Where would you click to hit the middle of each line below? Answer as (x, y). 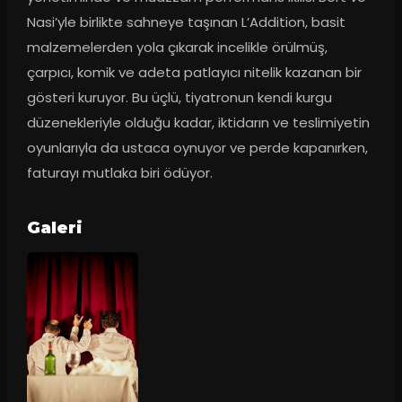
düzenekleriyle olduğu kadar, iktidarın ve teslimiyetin (198, 123)
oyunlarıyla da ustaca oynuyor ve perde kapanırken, (197, 148)
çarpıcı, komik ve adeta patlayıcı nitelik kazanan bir (194, 73)
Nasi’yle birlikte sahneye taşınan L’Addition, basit (186, 22)
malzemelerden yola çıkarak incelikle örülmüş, (177, 48)
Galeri (54, 228)
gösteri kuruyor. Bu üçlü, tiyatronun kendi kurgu (179, 98)
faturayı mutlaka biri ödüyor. (119, 173)
